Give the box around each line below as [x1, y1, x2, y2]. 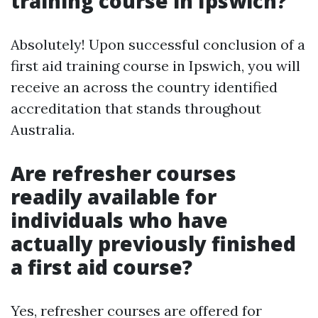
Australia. [11, 121, 75, 139]
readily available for [11, 183, 216, 211]
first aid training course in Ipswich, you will [11, 57, 300, 75]
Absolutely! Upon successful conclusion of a [11, 35, 305, 54]
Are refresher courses [11, 160, 236, 187]
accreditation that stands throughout [11, 99, 261, 118]
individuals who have [11, 207, 228, 234]
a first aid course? [11, 253, 192, 281]
